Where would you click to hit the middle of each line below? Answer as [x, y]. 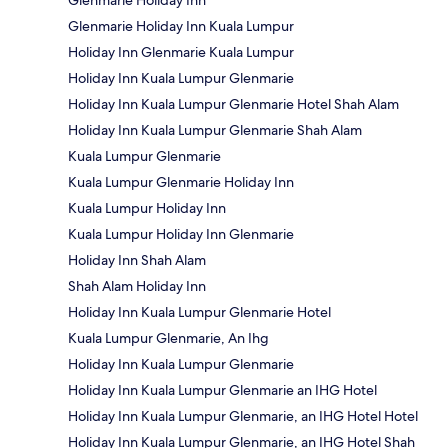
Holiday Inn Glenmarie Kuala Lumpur [181, 52]
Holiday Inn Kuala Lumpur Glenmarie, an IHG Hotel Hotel [243, 416]
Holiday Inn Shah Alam [137, 260]
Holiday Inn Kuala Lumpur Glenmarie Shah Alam [215, 130]
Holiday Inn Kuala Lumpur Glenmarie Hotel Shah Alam [233, 104]
